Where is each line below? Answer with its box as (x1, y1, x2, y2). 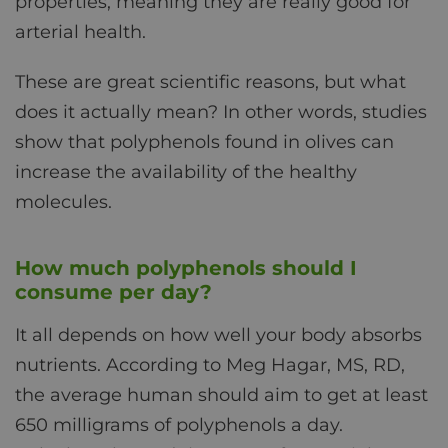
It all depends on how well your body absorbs (15, 323, 422, 346)
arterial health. (15, 21, 146, 44)
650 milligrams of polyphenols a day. (15, 413, 343, 436)
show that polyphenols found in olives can (15, 131, 394, 154)
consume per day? (15, 279, 212, 304)
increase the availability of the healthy (15, 161, 357, 184)
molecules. (15, 191, 112, 214)
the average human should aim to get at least (15, 383, 428, 406)
